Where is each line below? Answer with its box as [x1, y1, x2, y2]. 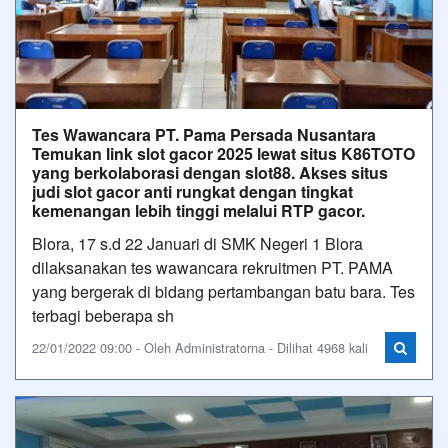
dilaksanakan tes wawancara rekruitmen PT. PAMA [32, 256, 393, 279]
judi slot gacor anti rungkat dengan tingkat [32, 180, 353, 203]
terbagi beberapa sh [32, 304, 174, 327]
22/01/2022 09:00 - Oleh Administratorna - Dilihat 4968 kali [32, 338, 368, 357]
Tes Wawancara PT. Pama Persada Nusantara [32, 123, 376, 146]
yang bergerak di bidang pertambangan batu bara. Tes [32, 280, 415, 303]
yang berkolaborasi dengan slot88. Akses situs [32, 161, 388, 184]
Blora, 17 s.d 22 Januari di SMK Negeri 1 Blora [32, 232, 363, 255]
